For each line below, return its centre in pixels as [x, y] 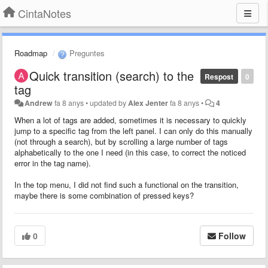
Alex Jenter [148, 103]
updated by [109, 103]
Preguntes [86, 53]
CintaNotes [45, 13]
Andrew [39, 103]
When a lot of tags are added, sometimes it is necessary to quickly [130, 120]
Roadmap [31, 53]
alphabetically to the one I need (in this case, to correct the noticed [130, 152]
